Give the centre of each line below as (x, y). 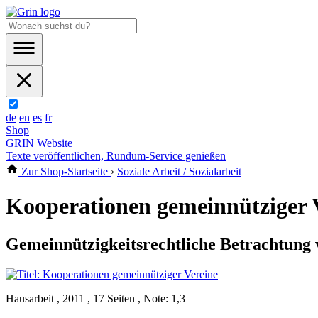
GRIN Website (39, 143)
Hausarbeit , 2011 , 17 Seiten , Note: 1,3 (95, 298)
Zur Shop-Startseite (65, 171)
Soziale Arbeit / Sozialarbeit (179, 171)
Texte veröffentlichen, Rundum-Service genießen (116, 156)
